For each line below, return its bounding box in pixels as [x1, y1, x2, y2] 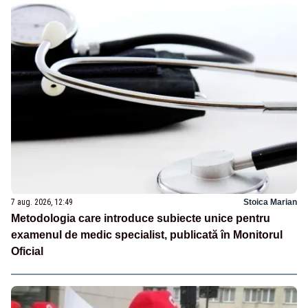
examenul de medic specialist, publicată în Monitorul [11, 228, 283, 241]
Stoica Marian [243, 197, 297, 207]
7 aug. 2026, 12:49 [11, 197, 73, 207]
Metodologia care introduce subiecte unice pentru [11, 212, 270, 224]
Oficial [11, 245, 43, 257]
